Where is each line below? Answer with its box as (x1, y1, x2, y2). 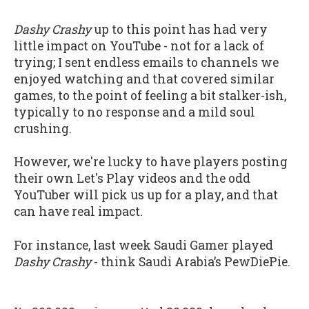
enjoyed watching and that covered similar (14, 70, 275, 87)
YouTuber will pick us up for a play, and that (14, 187, 278, 203)
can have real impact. (14, 203, 143, 220)
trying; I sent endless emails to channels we (14, 54, 279, 70)
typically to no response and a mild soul (14, 103, 255, 120)
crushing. (14, 120, 72, 137)
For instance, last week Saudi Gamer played (14, 237, 273, 253)
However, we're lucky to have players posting (14, 154, 288, 170)
